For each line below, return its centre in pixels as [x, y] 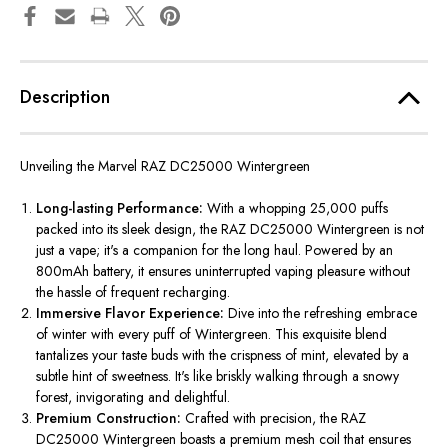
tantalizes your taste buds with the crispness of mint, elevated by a [223, 355]
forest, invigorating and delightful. [133, 397]
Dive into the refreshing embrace [321, 313]
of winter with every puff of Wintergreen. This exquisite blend [212, 334]
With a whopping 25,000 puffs [296, 208]
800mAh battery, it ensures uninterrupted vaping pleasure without [223, 271]
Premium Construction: [109, 418]
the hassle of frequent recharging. [133, 292]
